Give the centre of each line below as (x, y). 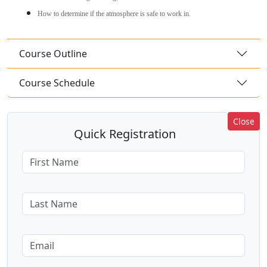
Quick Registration (125, 134)
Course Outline (53, 53)
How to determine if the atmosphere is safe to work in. (114, 14)
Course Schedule (57, 83)
